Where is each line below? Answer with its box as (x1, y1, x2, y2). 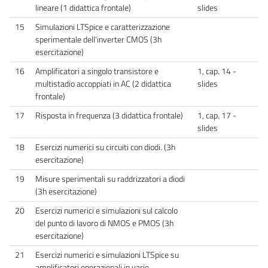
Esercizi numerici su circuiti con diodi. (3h (35, 140, 175, 154)
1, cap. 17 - (197, 108, 236, 122)
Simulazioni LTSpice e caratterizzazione (35, 20, 170, 33)
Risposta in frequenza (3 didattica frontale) (35, 108, 183, 122)
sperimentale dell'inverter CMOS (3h (35, 32, 162, 46)
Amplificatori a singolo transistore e (35, 64, 159, 78)
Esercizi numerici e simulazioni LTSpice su (35, 248, 179, 261)
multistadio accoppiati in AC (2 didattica (35, 77, 171, 90)
